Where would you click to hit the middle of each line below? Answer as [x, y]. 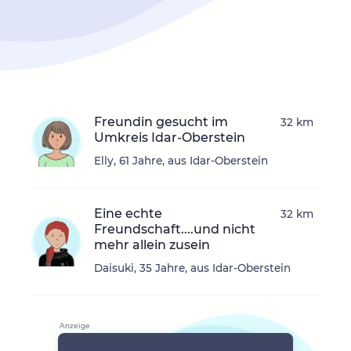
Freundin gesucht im [161, 122]
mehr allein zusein [152, 245]
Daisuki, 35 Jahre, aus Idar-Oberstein [192, 268]
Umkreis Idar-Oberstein [170, 138]
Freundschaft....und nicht [175, 230]
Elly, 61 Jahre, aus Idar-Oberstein [181, 161]
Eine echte [128, 214]
